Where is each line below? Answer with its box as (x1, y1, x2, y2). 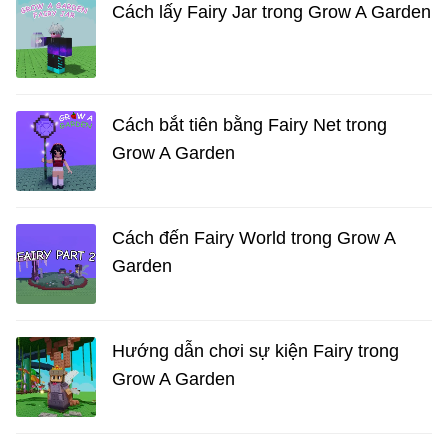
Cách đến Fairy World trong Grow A (112, 228, 395, 249)
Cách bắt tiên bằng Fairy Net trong (112, 115, 387, 136)
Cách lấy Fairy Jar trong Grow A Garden (112, 2, 431, 23)
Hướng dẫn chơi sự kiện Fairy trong (112, 341, 399, 362)
